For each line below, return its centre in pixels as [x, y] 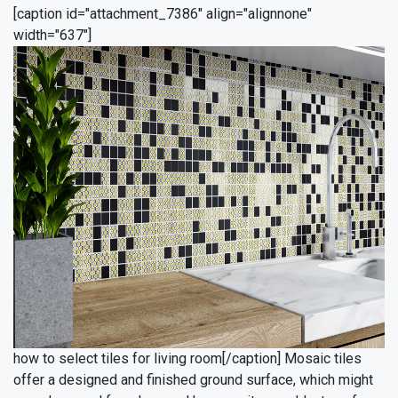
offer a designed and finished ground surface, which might [193, 380]
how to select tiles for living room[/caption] [149, 359]
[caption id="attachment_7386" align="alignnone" [163, 14]
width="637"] [52, 36]
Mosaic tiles [323, 359]
